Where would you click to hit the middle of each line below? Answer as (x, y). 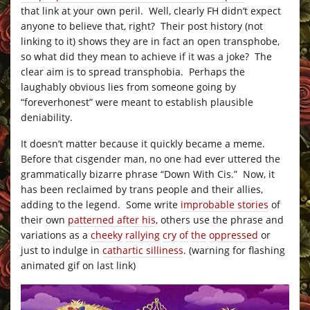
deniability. (47, 117)
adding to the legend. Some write (101, 204)
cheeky (107, 235)
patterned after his (112, 219)
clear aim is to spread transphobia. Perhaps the (133, 71)
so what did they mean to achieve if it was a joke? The (146, 56)
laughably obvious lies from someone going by (128, 86)
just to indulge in (62, 250)
